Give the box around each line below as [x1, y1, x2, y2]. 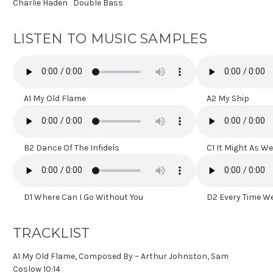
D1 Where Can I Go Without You [13, 191, 143, 202]
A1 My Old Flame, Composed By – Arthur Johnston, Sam [13, 250, 229, 261]
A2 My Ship [196, 93, 251, 104]
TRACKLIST [13, 224, 90, 241]
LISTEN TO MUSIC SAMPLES [13, 30, 207, 47]
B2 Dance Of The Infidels [13, 142, 119, 153]
